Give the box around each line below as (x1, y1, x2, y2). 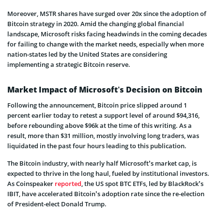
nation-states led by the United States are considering (7, 49, 167, 59)
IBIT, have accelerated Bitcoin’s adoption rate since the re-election (7, 189, 204, 198)
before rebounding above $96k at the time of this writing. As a (7, 121, 192, 130)
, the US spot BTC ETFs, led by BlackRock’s (81, 179, 203, 188)
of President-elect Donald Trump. (7, 199, 107, 208)
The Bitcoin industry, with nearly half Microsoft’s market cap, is (7, 158, 197, 168)
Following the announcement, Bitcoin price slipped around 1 (7, 100, 187, 109)
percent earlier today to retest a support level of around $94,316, (7, 110, 200, 120)
